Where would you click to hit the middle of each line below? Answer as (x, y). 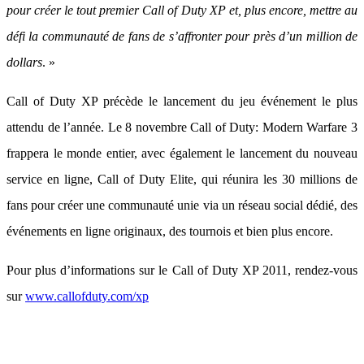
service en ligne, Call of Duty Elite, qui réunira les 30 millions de (182, 179)
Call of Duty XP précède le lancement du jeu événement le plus (182, 101)
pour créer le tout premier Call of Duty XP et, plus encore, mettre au (182, 10)
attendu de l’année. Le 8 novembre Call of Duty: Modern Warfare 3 (182, 127)
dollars (24, 62)
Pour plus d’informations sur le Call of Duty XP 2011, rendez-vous (182, 270)
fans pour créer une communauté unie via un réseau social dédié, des (182, 205)
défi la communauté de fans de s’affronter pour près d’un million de (182, 36)
